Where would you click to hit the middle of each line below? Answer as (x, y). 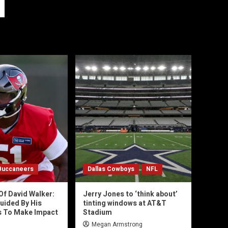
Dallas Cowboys (111, 169)
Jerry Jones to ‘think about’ (130, 194)
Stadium (97, 213)
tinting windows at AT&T (125, 204)
